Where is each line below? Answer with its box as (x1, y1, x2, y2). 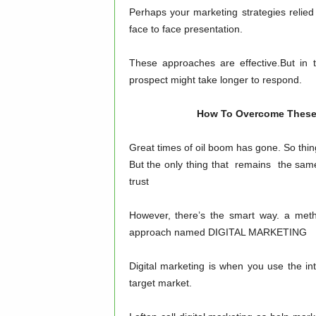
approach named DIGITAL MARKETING (128, 226, 307, 238)
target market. (128, 277, 192, 288)
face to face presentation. (128, 23, 243, 35)
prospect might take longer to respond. (128, 74, 302, 85)
